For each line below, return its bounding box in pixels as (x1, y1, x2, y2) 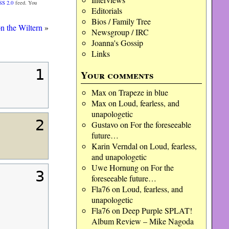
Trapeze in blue (118, 87, 168, 98)
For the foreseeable (130, 119, 191, 130)
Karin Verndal (91, 141, 138, 151)
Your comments (81, 68, 154, 82)
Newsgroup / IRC (91, 27, 149, 37)
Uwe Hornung (91, 162, 139, 173)
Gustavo (91, 119, 118, 130)
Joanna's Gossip (91, 37, 143, 48)
